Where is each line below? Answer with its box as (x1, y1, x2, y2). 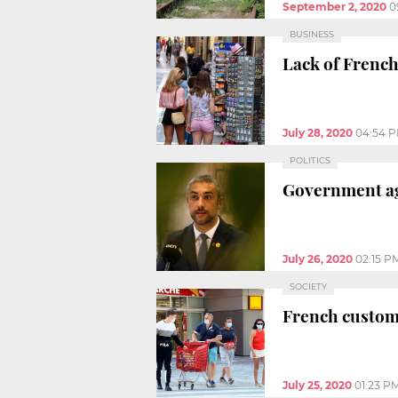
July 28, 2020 (283, 125, 353, 139)
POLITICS (290, 155, 330, 165)
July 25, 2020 (283, 378, 352, 392)
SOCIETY (290, 281, 327, 291)
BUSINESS (290, 28, 334, 39)
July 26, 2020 (283, 251, 353, 266)
